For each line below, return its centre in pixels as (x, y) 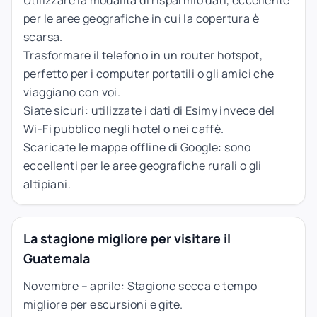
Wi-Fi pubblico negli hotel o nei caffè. (124, 128)
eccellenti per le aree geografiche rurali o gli (143, 165)
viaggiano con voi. (72, 92)
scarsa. (43, 36)
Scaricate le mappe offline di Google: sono (137, 147)
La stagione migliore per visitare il (127, 238)
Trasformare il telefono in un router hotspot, (143, 55)
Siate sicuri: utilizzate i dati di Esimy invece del (149, 110)
